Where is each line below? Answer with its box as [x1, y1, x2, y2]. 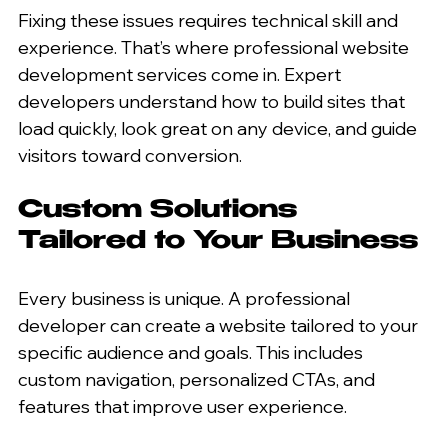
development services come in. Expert [18, 62, 345, 86]
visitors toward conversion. [18, 143, 242, 167]
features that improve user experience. [18, 394, 347, 418]
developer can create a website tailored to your [18, 313, 422, 337]
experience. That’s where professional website [18, 35, 413, 59]
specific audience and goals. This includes [18, 340, 367, 364]
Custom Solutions [18, 197, 305, 224]
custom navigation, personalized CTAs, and [18, 367, 379, 391]
